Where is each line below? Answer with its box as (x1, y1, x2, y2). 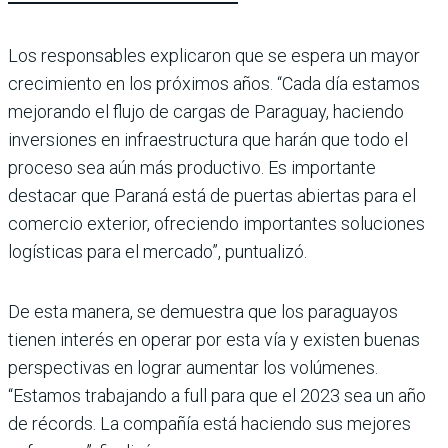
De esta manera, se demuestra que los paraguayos (8, 300, 398, 322)
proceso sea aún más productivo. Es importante (8, 156, 376, 178)
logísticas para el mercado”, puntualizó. (8, 240, 307, 262)
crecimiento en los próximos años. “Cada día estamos (8, 72, 420, 94)
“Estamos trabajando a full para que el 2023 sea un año (8, 384, 426, 406)
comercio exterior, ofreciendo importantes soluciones (8, 212, 425, 234)
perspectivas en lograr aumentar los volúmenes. (8, 356, 378, 378)
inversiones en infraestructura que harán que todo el (8, 128, 408, 150)
